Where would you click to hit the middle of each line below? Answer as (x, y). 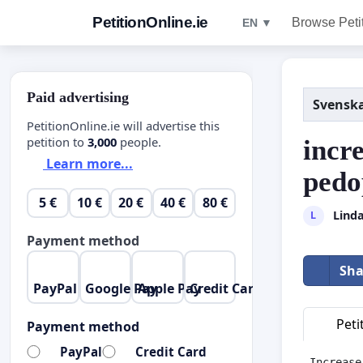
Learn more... (88, 164)
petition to (57, 141)
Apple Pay (169, 288)
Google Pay (122, 288)
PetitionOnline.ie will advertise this (123, 125)
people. (139, 141)
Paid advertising (78, 97)
